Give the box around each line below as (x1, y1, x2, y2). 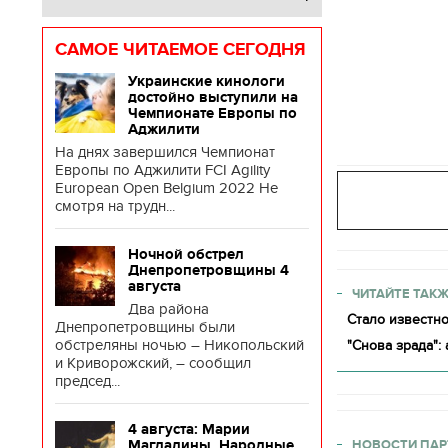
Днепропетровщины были (55, 318, 235, 336)
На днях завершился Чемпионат (55, 143, 275, 161)
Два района (128, 300, 209, 318)
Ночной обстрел (128, 246, 244, 262)
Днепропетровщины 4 (128, 262, 289, 278)
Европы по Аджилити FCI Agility (55, 161, 270, 179)
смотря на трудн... (55, 197, 175, 215)
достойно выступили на (128, 89, 298, 105)
